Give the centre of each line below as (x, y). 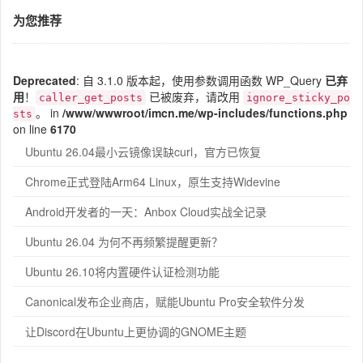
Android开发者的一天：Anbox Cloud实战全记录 (146, 212)
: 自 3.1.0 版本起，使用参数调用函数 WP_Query (201, 81)
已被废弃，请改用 (194, 97)
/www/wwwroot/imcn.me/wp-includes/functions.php (205, 113)
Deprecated (45, 81)
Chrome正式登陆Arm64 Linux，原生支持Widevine (153, 182)
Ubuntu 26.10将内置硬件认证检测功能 (122, 272)
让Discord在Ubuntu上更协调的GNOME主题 (136, 332)
